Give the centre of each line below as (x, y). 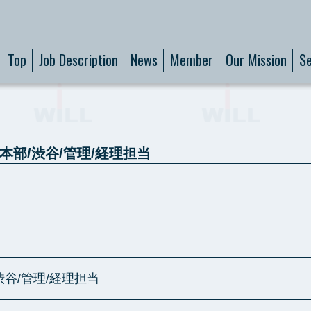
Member (191, 60)
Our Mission (256, 60)
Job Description (78, 60)
